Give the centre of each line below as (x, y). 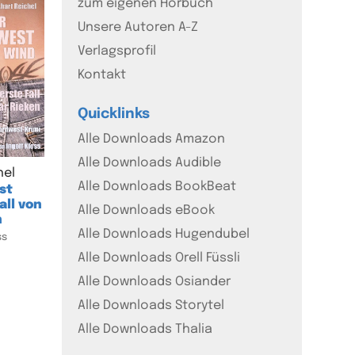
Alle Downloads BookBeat (157, 186)
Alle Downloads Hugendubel (164, 234)
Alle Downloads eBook (147, 210)
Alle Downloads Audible (150, 162)
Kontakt (102, 74)
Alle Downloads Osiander (155, 281)
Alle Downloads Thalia (145, 329)
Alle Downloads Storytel (151, 305)
